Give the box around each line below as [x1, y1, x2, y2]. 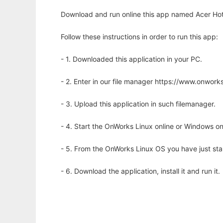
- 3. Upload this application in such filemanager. [61, 100, 216, 109]
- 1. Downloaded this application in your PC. [61, 55, 202, 64]
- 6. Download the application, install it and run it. [61, 167, 220, 176]
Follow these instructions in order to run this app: [61, 32, 218, 41]
